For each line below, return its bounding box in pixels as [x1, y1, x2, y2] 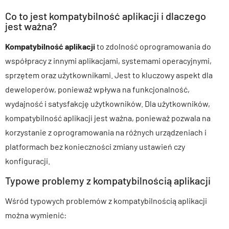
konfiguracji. [5, 155, 50, 166]
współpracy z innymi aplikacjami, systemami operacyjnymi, [5, 55, 212, 65]
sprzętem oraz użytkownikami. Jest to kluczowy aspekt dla [5, 70, 213, 80]
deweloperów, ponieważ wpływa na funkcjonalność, [5, 84, 190, 94]
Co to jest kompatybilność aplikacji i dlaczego [5, 9, 206, 22]
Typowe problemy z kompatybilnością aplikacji [5, 174, 211, 187]
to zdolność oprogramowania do [95, 41, 211, 51]
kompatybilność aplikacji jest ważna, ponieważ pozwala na [5, 112, 211, 123]
